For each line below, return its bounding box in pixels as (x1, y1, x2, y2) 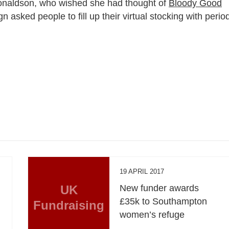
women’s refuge (120, 209, 185, 220)
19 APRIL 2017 (120, 167, 165, 175)
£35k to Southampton (120, 196, 208, 207)
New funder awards (120, 182, 199, 193)
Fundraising (33, 198, 105, 212)
